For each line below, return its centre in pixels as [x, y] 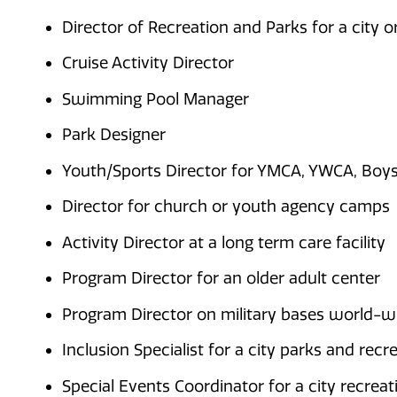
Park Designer [114, 135]
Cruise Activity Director [148, 63]
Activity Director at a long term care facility [224, 242]
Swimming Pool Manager [156, 99]
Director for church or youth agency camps [226, 207]
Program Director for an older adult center [221, 279]
